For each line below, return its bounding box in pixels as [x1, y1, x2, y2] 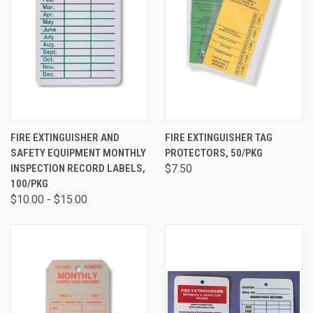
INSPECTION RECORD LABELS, [10, 162, 145, 175]
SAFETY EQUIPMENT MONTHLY [10, 147, 146, 159]
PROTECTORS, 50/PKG [165, 147, 263, 159]
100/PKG [10, 177, 48, 190]
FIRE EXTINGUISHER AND [10, 131, 119, 144]
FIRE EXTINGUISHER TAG [165, 131, 272, 144]
